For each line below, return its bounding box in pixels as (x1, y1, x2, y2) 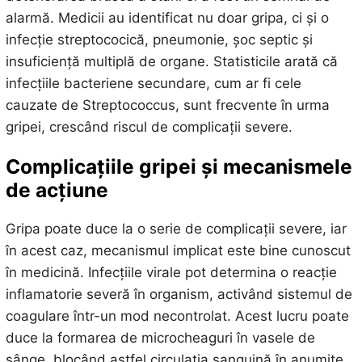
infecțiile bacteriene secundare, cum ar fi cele (5, 75, 301, 92)
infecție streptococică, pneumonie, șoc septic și (5, 32, 313, 48)
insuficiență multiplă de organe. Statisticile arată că (5, 53, 338, 70)
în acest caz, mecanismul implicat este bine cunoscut (5, 242, 351, 259)
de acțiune (5, 177, 108, 202)
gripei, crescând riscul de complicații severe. (5, 119, 293, 136)
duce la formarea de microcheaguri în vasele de (5, 329, 315, 346)
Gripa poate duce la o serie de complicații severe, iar (5, 220, 347, 237)
